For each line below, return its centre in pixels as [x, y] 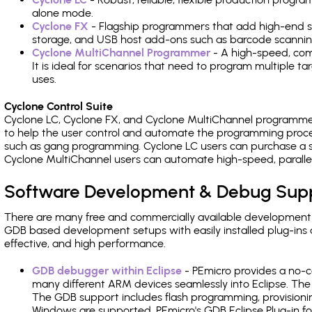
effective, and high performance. [85, 243]
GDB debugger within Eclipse [107, 271]
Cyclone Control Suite [58, 106]
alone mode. [63, 13]
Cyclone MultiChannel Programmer [121, 53]
